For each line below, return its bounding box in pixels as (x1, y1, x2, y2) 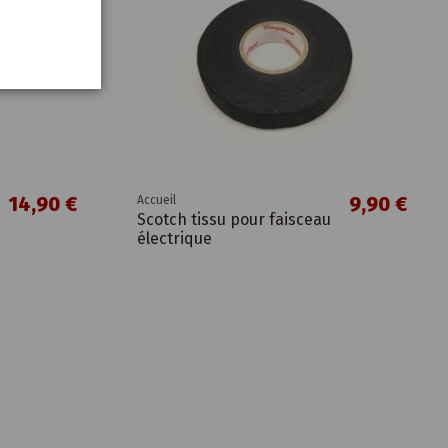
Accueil (136, 193, 176, 208)
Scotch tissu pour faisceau (136, 210, 331, 230)
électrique (136, 229, 212, 249)
